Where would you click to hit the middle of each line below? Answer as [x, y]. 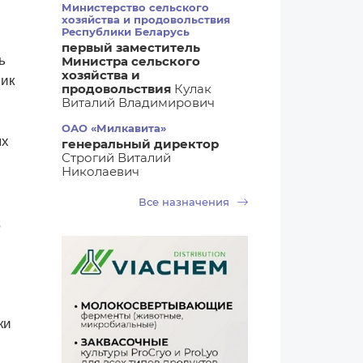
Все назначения [186, 202]
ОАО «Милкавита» [114, 128]
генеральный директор [140, 144]
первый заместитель [131, 47]
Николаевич [100, 171]
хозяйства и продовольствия [146, 19]
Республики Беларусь [126, 32]
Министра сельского [131, 61]
